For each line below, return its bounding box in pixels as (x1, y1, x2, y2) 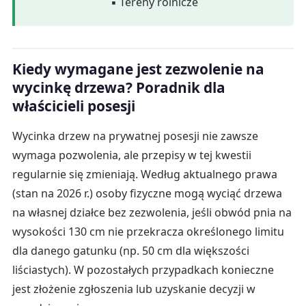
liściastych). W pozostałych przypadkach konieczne (12, 262, 274, 278)
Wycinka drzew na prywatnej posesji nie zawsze (12, 128, 258, 144)
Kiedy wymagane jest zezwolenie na (12, 59, 264, 79)
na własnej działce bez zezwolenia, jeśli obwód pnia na (12, 205, 292, 221)
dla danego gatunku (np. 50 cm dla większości (12, 243, 249, 259)
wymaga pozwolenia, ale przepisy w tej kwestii (12, 148, 251, 163)
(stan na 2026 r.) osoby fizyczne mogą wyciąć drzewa (12, 186, 282, 201)
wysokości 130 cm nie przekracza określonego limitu (12, 224, 284, 240)
